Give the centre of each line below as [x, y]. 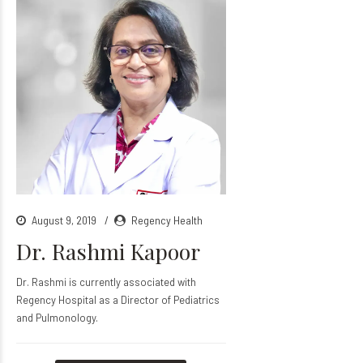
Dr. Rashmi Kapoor [108, 251]
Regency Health [167, 220]
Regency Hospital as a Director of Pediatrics [118, 299]
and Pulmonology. [57, 317]
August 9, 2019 [65, 220]
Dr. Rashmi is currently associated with [106, 282]
